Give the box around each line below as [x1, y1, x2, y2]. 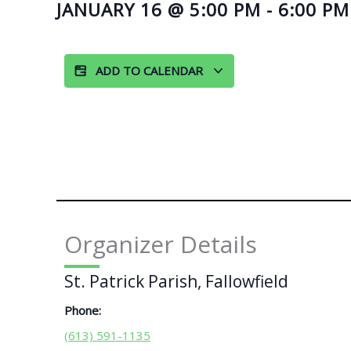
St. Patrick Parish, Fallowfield [64, 270, 288, 292]
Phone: [64, 302, 101, 318]
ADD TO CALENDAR [96, 63, 206, 78]
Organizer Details [64, 227, 257, 260]
